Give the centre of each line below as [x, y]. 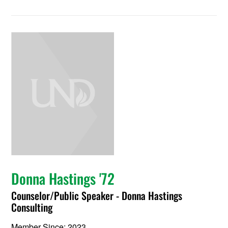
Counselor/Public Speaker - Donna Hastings [97, 195]
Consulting [32, 207]
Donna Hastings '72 [63, 178]
